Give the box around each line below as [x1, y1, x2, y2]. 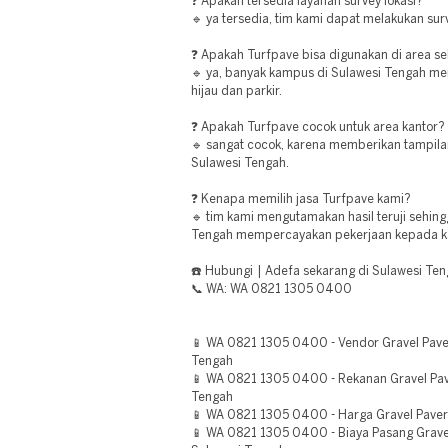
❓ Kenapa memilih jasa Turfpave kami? [191, 194, 411, 205]
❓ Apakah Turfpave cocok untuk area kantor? [191, 122, 445, 133]
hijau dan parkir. [191, 86, 282, 97]
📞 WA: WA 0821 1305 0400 [191, 284, 352, 295]
